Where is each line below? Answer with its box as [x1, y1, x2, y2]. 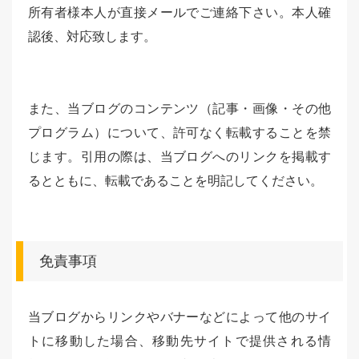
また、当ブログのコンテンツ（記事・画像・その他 [28, 102, 331, 115]
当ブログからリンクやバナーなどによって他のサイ [28, 310, 331, 324]
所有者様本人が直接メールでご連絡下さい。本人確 [28, 6, 331, 19]
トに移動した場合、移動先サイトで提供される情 [28, 334, 331, 348]
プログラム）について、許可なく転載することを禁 [28, 126, 331, 139]
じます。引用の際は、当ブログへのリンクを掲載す [28, 150, 331, 163]
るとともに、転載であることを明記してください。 [28, 174, 323, 188]
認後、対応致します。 [28, 30, 156, 43]
